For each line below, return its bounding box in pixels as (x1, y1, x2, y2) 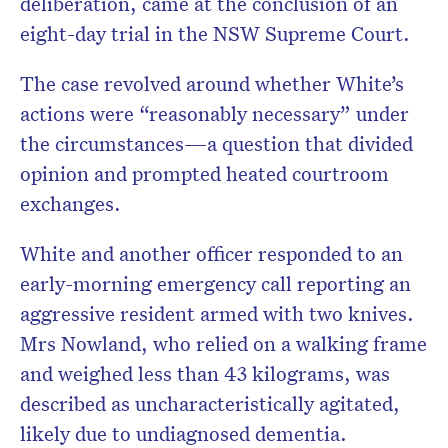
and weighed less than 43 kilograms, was (20, 360, 390, 387)
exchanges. (20, 190, 121, 217)
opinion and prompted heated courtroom (20, 160, 389, 187)
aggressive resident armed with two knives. (20, 300, 414, 327)
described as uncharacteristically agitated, (20, 390, 400, 417)
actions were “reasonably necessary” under (20, 100, 409, 127)
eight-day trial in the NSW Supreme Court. (20, 20, 410, 47)
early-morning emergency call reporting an (20, 270, 411, 297)
